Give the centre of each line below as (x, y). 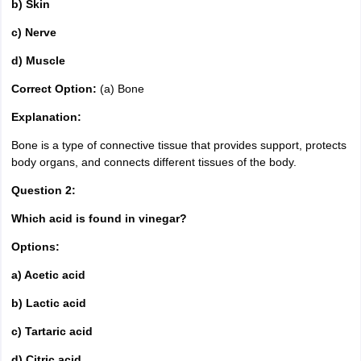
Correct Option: (54, 89)
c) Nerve (33, 32)
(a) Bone (120, 89)
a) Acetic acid (48, 275)
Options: (35, 247)
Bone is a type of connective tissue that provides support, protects (178, 145)
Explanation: (46, 117)
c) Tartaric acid (52, 331)
